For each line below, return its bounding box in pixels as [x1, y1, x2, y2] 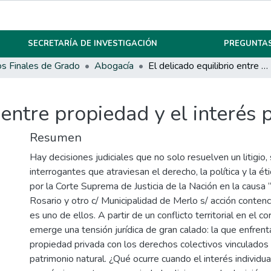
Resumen [30, 129, 82, 146]
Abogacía [94, 59, 134, 73]
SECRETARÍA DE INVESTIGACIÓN [28, 38, 158, 49]
